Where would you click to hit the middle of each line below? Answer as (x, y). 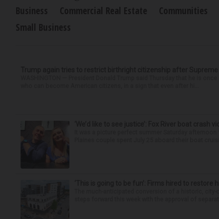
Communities (183, 11)
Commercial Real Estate (103, 11)
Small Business (43, 27)
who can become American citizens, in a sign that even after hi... (110, 86)
